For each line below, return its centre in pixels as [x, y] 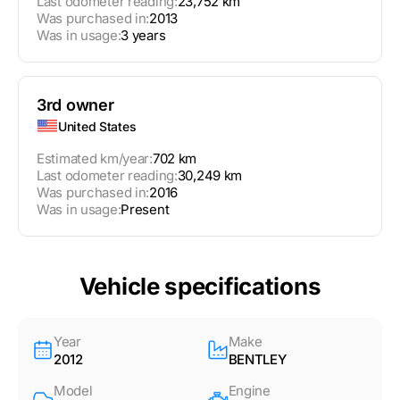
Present [145, 210]
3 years [143, 36]
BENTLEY [257, 360]
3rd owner [75, 105]
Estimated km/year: [95, 159]
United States [97, 126]
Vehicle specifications [200, 287]
